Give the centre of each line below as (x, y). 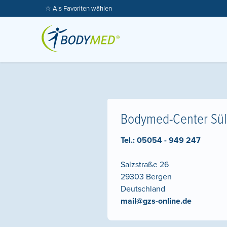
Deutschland (143, 189)
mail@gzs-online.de (156, 201)
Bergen (159, 177)
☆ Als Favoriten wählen (79, 9)
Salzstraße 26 (145, 165)
